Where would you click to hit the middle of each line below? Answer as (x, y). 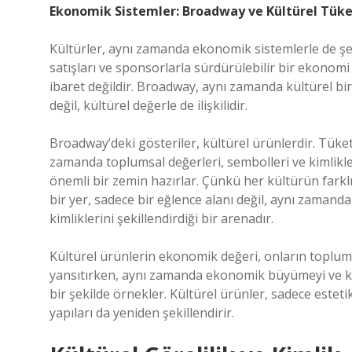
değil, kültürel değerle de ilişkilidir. (148, 105)
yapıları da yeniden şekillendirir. (142, 313)
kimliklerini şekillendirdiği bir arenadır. (161, 218)
